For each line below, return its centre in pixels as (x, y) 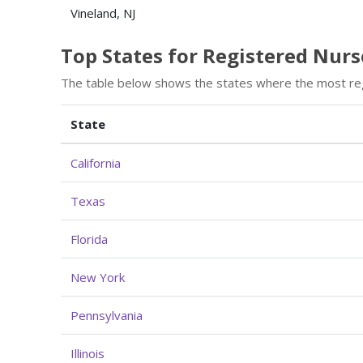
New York (98, 277)
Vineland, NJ (103, 13)
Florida (89, 239)
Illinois (88, 353)
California (96, 162)
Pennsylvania (107, 315)
